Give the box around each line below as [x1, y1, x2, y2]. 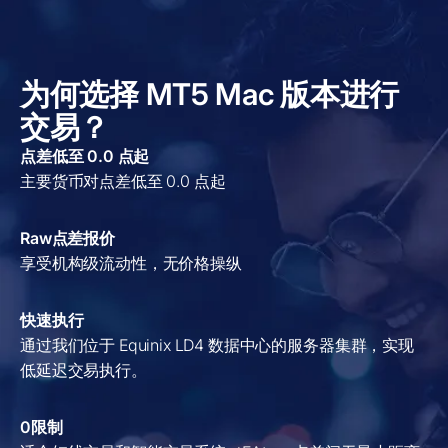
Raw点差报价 [20, 228, 115, 248]
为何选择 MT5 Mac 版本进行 [20, 76, 399, 112]
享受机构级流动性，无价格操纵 [20, 253, 242, 273]
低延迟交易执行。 [20, 360, 147, 380]
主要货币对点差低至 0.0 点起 [20, 171, 226, 191]
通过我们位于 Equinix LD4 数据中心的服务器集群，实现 [20, 335, 414, 355]
